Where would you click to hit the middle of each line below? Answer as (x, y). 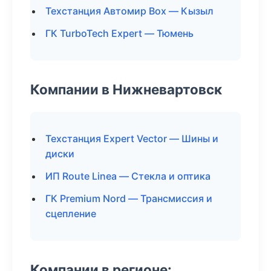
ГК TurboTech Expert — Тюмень (119, 33)
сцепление (71, 214)
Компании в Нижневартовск (126, 89)
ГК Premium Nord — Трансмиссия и (129, 198)
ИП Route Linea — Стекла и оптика (128, 176)
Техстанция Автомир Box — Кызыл (129, 11)
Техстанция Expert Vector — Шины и (132, 139)
